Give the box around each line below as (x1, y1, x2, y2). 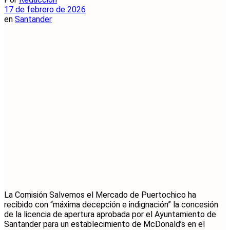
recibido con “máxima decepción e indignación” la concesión (4, 200, 218, 210)
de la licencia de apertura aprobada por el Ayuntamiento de (4, 209, 216, 220)
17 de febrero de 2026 (4, 4, 86, 14)
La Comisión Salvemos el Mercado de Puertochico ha (4, 190, 196, 200)
